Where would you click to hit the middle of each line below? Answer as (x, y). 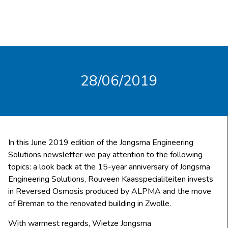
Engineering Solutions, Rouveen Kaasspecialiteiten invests (111, 179)
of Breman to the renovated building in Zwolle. (90, 204)
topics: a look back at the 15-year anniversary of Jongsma (109, 167)
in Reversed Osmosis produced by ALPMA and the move (110, 192)
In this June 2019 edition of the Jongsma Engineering (101, 143)
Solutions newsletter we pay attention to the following (105, 155)
